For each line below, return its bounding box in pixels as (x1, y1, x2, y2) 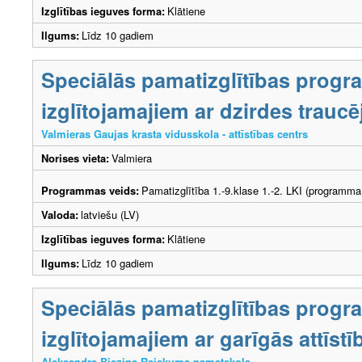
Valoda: (41, 206, 78, 222)
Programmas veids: (41, 182, 139, 198)
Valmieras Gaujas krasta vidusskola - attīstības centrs (41, 125, 308, 141)
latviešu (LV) (81, 206, 139, 222)
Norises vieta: (41, 149, 109, 166)
